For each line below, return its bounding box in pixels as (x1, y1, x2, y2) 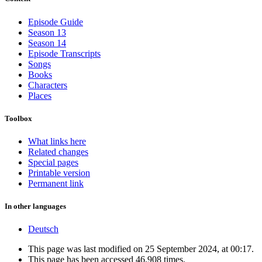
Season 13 (28, 27, 66, 37)
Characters (28, 80, 67, 90)
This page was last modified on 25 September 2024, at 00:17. (28, 244, 254, 254)
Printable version (28, 167, 90, 178)
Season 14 (28, 37, 66, 48)
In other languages (5, 202, 66, 211)
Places (28, 90, 51, 101)
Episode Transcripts (28, 48, 101, 58)
